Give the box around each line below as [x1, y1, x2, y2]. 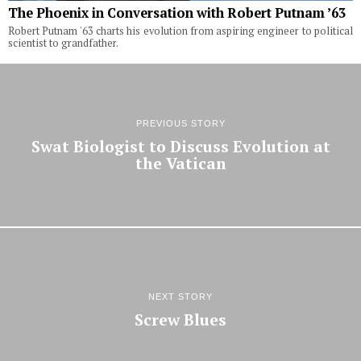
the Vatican [135, 153, 226, 175]
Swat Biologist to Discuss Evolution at [31, 136, 330, 158]
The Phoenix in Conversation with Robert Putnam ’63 [8, 4, 346, 23]
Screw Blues [135, 309, 226, 330]
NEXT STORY [148, 291, 213, 301]
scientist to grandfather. [8, 36, 118, 51]
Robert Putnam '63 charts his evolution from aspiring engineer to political [8, 24, 353, 39]
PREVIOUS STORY [135, 118, 226, 129]
